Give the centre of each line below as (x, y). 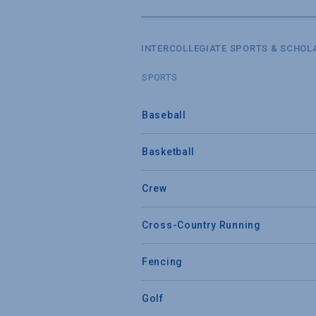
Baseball (164, 115)
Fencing (162, 261)
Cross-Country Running (201, 225)
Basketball (168, 151)
